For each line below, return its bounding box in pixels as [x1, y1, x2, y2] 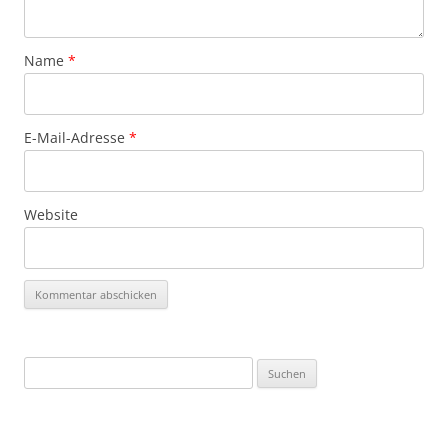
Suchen [23, 359, 67, 377]
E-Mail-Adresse [24, 128, 129, 147]
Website [24, 205, 78, 224]
